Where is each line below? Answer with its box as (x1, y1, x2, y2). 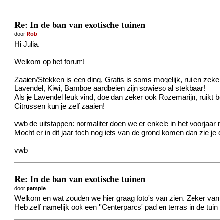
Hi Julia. (14, 40, 40, 49)
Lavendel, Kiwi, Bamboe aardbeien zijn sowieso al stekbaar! (14, 84, 206, 93)
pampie (27, 185, 46, 191)
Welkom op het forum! (14, 58, 85, 66)
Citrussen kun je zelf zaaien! (14, 102, 105, 110)
